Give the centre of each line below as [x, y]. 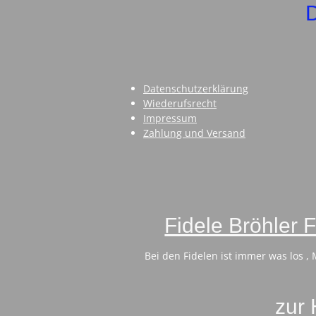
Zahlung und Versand [194, 133]
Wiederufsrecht [180, 104]
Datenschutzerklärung [196, 89]
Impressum [170, 119]
